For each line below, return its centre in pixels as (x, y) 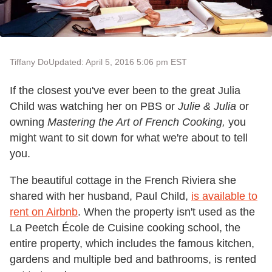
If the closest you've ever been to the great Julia (125, 90)
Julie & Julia (207, 106)
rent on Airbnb (44, 212)
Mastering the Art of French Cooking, (136, 122)
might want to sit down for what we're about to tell (129, 138)
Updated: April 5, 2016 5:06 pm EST (118, 62)
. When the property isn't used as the (166, 212)
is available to (224, 196)
